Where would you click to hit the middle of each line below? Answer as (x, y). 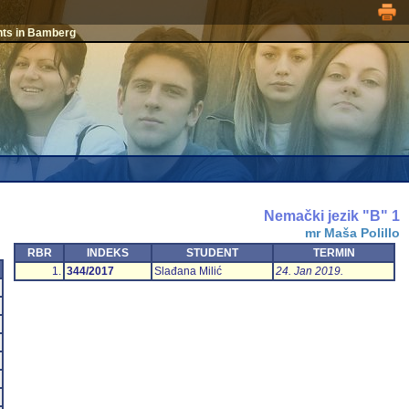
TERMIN (334, 253)
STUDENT (213, 253)
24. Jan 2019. (310, 272)
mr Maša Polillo (352, 233)
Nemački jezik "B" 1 (331, 216)
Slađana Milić (189, 272)
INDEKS (108, 253)
